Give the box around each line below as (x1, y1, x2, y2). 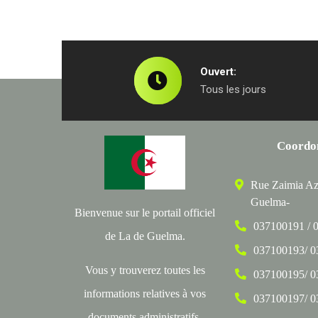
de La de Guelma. (104, 229, 185, 242)
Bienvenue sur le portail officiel (75, 206, 215, 219)
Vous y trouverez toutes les (84, 263, 205, 276)
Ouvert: (199, 65, 236, 78)
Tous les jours (199, 83, 266, 96)
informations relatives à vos (84, 287, 206, 300)
